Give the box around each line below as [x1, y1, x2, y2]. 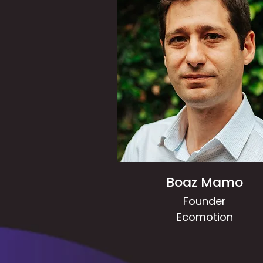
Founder [183, 194, 226, 208]
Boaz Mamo [166, 173, 243, 191]
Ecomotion [176, 210, 233, 224]
